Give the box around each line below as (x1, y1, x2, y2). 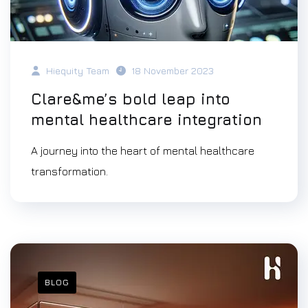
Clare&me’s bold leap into (31, 90, 230, 108)
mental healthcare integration (31, 111, 262, 129)
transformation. (31, 165, 108, 177)
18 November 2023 (131, 65, 214, 76)
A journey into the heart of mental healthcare (31, 144, 254, 157)
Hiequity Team (43, 65, 109, 76)
